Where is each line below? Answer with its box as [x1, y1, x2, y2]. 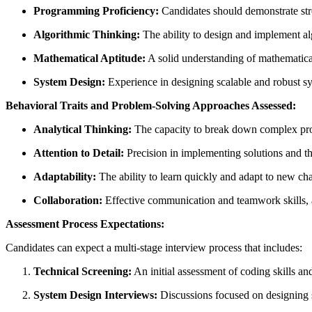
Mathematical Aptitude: [33, 52, 146, 64]
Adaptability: [33, 170, 96, 182]
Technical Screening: [33, 265, 132, 277]
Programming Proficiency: [33, 4, 159, 17]
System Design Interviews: [33, 288, 157, 301]
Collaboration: [33, 194, 102, 206]
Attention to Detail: [33, 146, 124, 159]
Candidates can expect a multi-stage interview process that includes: [6, 241, 302, 253]
